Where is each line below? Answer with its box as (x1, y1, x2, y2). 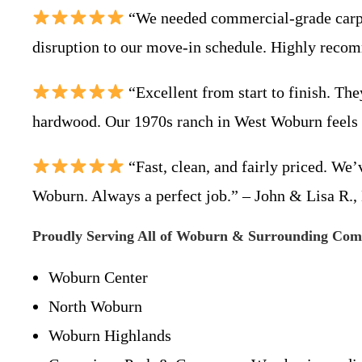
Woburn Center (48, 268, 148, 286)
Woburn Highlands (48, 326, 171, 344)
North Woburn (48, 297, 142, 315)
